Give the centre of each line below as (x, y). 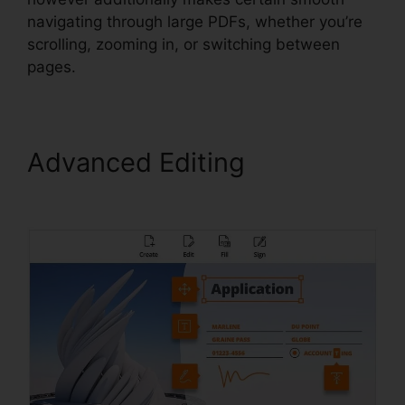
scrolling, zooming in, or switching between (184, 44)
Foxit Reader (105, 193)
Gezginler (312, 162)
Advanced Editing (140, 162)
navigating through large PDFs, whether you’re (195, 21)
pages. (52, 66)
